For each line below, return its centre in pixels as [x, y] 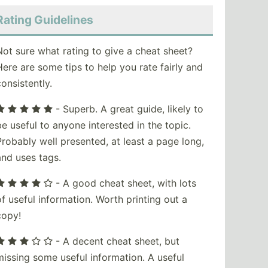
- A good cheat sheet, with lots [124, 183]
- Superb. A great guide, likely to [128, 109]
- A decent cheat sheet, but [116, 241]
